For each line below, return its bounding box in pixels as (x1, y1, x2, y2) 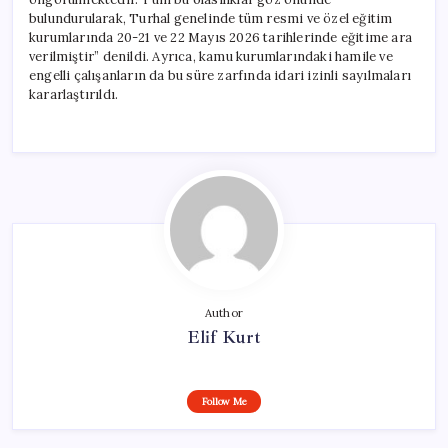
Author (204, 305, 244, 320)
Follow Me (201, 394, 247, 408)
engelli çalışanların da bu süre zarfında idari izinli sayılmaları (29, 66, 412, 84)
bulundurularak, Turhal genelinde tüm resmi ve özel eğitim (29, 9, 393, 27)
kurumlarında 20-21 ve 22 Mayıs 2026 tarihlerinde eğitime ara (29, 28, 413, 46)
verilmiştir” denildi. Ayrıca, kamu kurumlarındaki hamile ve (29, 47, 393, 65)
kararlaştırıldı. (29, 85, 119, 103)
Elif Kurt (186, 325, 262, 348)
